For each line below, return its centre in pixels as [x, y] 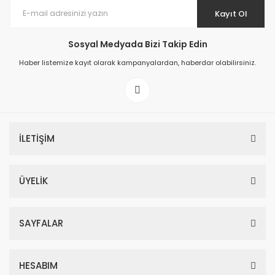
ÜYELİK [33, 181]
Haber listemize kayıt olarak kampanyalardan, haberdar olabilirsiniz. [137, 63]
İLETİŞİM [37, 138]
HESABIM [38, 265]
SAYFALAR [41, 223]
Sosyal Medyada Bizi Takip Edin [137, 44]
